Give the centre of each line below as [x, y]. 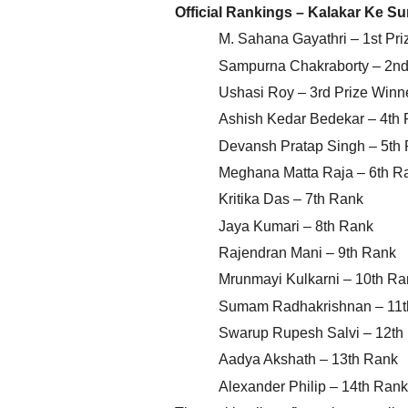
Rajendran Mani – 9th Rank [307, 252]
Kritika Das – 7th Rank [291, 199]
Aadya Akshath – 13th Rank [308, 360]
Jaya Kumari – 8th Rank [296, 226]
